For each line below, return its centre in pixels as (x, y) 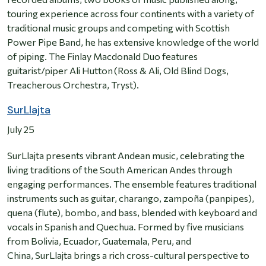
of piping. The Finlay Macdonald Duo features (102, 56)
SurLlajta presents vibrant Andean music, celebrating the (126, 156)
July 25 (21, 129)
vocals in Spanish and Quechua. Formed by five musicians (126, 227)
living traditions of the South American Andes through (120, 170)
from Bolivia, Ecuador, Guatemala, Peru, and (99, 241)
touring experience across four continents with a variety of (131, 14)
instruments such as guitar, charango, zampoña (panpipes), (131, 198)
